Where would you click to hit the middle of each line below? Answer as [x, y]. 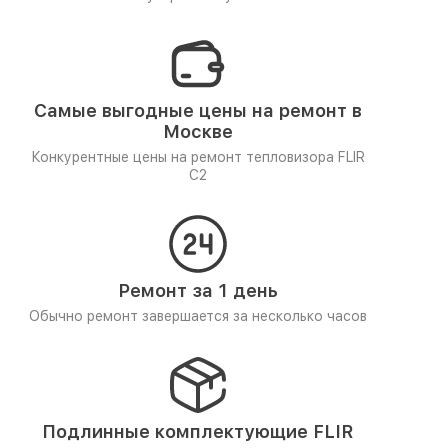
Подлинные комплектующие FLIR [197, 431]
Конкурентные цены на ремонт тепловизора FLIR [197, 157]
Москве [197, 131]
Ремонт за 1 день [197, 290]
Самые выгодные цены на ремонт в [197, 110]
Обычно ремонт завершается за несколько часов [197, 316]
